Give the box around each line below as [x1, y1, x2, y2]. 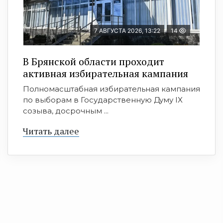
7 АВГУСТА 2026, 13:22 [94, 27, 160, 35]
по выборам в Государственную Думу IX [23, 95, 183, 105]
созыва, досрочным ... [23, 106, 109, 116]
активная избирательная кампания [23, 67, 188, 81]
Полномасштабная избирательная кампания [23, 84, 200, 94]
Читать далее [23, 125, 79, 137]
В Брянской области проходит [23, 55, 164, 69]
